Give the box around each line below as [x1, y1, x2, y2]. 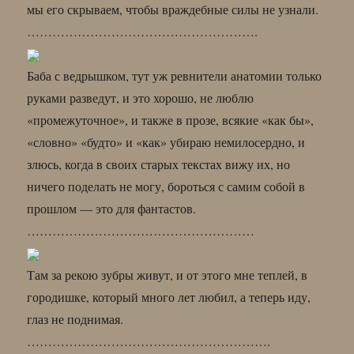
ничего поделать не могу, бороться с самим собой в [27, 177, 306, 194]
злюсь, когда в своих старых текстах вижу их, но [27, 155, 291, 172]
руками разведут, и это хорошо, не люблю [27, 88, 254, 106]
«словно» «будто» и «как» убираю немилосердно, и [27, 133, 306, 150]
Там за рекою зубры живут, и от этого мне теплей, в [27, 265, 308, 283]
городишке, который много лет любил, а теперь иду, [27, 288, 311, 305]
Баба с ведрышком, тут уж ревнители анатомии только [27, 66, 322, 84]
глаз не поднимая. [27, 310, 124, 327]
